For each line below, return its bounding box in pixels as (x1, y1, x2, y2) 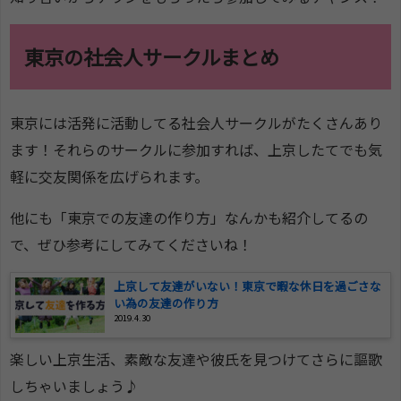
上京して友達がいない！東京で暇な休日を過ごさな (114, 277, 381, 295)
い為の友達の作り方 (114, 294, 218, 312)
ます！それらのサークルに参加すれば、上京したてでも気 (10, 139, 382, 161)
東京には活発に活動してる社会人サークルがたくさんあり (10, 112, 382, 134)
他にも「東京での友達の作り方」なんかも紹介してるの (10, 207, 368, 229)
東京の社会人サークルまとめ (24, 42, 279, 72)
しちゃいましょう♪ (10, 375, 139, 397)
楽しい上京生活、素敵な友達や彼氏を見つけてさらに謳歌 (10, 348, 382, 371)
